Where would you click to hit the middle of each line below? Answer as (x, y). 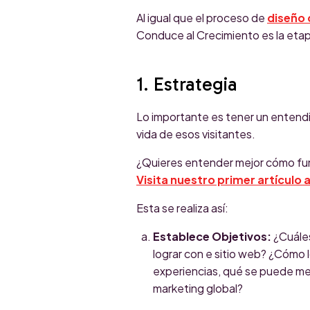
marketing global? (198, 288)
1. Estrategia (187, 84)
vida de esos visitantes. (196, 134)
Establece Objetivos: (212, 236)
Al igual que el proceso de (202, 17)
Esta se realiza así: (182, 208)
